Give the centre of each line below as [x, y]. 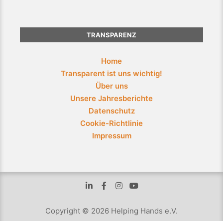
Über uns [111, 86]
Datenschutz [111, 111]
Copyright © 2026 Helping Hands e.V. [111, 211]
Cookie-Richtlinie [111, 123]
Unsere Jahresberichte [111, 98]
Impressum [111, 136]
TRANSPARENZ [111, 35]
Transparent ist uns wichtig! [111, 73]
